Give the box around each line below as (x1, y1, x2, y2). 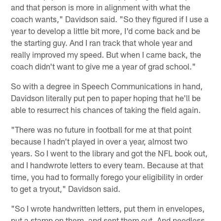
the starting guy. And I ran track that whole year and (11, 37, 193, 48)
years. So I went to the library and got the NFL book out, (11, 148, 208, 158)
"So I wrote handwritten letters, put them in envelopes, (11, 203, 205, 214)
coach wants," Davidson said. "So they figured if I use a (11, 14, 209, 24)
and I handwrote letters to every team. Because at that (11, 160, 204, 170)
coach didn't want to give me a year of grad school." (11, 61, 196, 72)
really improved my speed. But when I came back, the (11, 49, 202, 60)
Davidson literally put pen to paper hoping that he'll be (11, 93, 201, 103)
